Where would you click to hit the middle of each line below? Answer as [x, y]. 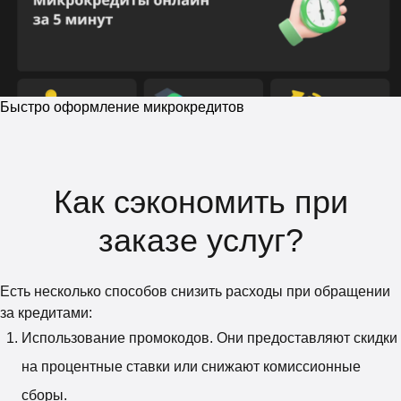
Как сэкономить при [200, 201]
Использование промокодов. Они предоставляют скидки [209, 337]
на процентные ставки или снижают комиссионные [191, 366]
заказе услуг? [200, 240]
